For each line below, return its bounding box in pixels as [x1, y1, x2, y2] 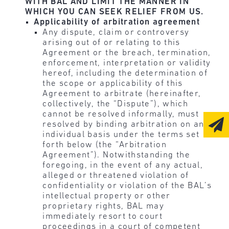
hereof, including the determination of [42, 69, 208, 78]
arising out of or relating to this [42, 38, 180, 48]
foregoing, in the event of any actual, [42, 161, 203, 170]
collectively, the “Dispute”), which [42, 100, 189, 109]
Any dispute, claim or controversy [42, 28, 190, 37]
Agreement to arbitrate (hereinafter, [42, 89, 201, 99]
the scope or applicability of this [42, 79, 183, 88]
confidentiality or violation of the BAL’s [42, 181, 212, 191]
